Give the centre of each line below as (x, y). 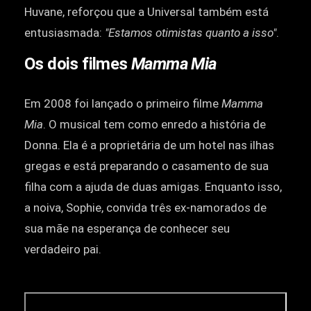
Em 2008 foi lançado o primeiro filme (123, 104)
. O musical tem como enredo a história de (154, 125)
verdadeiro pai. (63, 250)
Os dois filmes (78, 64)
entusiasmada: (65, 32)
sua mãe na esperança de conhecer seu (127, 229)
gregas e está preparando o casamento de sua (146, 166)
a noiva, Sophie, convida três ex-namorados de (145, 208)
